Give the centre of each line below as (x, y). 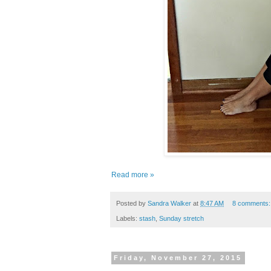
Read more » (133, 175)
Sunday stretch (181, 218)
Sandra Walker (169, 204)
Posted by (132, 204)
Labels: (128, 218)
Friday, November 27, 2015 (178, 258)
